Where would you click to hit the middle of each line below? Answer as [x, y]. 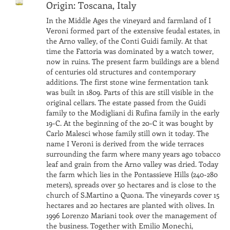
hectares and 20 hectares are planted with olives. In [130, 205]
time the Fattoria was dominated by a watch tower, [130, 51]
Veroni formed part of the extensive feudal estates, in [133, 31]
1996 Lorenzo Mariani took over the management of [131, 216]
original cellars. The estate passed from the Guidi [126, 103]
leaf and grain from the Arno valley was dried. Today [132, 164]
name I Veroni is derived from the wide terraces [125, 144]
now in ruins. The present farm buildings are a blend [132, 62]
